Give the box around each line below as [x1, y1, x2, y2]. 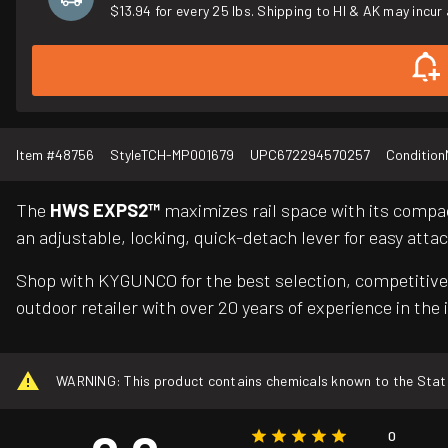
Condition [386, 146, 445, 164]
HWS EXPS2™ [50, 199, 160, 222]
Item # [16, 146, 55, 164]
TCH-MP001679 [141, 146, 234, 164]
